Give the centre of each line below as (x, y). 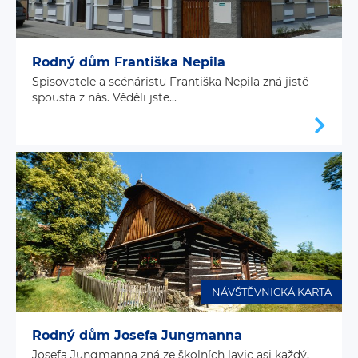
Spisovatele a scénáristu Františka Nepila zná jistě (170, 81)
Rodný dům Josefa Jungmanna (137, 336)
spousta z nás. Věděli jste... (104, 97)
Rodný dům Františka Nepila (129, 62)
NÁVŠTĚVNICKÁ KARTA (271, 292)
